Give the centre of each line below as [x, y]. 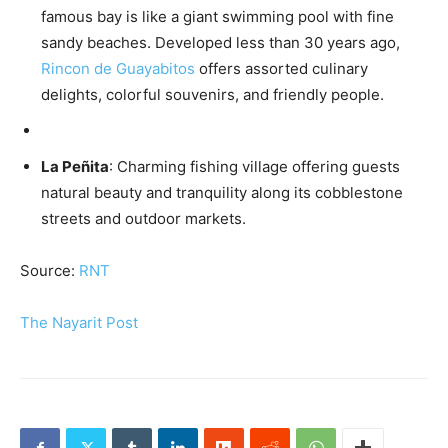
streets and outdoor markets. [143, 219]
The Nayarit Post [79, 323]
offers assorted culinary [281, 69]
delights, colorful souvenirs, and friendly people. [212, 95]
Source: [49, 271]
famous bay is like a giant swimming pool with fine [217, 17]
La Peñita [75, 167]
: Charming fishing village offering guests [254, 167]
